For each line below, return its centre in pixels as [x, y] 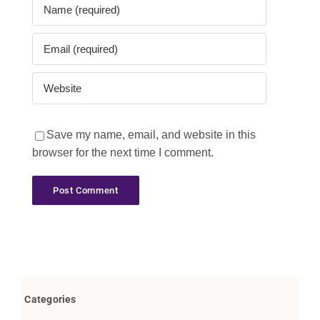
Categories [50, 300]
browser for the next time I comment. [122, 153]
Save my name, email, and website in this [151, 135]
